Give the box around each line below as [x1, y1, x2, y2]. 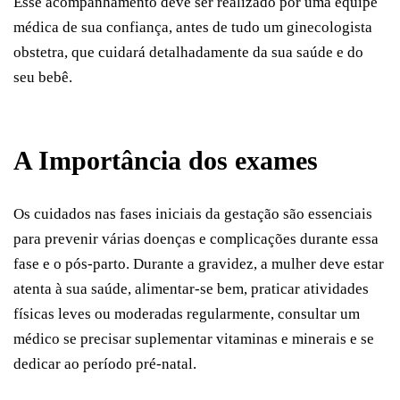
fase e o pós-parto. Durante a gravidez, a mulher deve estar [13, 254, 384, 272]
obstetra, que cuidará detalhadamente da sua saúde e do [13, 44, 363, 62]
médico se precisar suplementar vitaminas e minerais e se [13, 329, 374, 347]
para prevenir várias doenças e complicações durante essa [13, 229, 379, 247]
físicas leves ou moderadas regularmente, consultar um [13, 304, 360, 322]
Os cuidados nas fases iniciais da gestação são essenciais [13, 204, 372, 222]
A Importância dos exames [13, 145, 318, 175]
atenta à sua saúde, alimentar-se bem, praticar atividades [13, 279, 369, 297]
